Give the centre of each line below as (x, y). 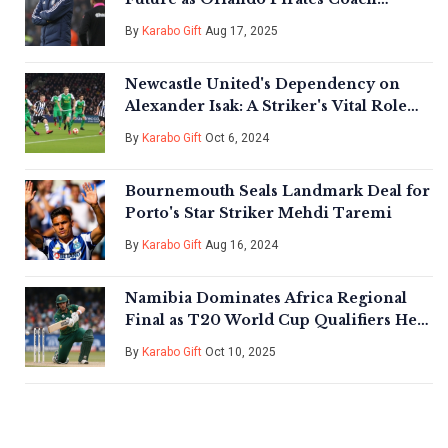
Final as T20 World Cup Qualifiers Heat (277, 320)
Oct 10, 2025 (239, 352)
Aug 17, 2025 (240, 31)
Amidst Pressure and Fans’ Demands (266, 21)
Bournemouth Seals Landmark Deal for (277, 191)
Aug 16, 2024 (240, 245)
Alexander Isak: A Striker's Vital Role (266, 106)
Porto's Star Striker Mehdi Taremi (258, 213)
